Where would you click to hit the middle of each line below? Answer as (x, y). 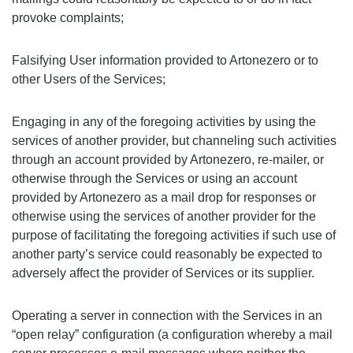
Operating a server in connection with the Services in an (167, 316)
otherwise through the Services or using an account (154, 178)
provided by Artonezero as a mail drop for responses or (164, 197)
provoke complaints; (68, 18)
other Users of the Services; (89, 79)
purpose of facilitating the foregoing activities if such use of (174, 235)
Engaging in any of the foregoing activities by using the (164, 122)
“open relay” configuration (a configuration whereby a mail (172, 334)
